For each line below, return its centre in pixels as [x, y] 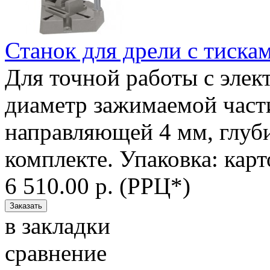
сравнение [56, 253]
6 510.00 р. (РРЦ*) [98, 186]
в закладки [58, 225]
